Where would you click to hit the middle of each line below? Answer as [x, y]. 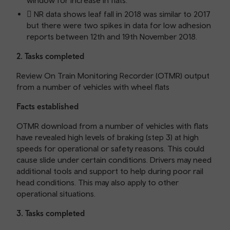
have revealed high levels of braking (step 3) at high [108, 137]
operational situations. [56, 194]
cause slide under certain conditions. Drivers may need [114, 160]
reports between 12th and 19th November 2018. [112, 36]
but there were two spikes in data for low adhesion [119, 25]
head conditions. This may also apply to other [98, 182]
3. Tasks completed [51, 213]
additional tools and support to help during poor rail [110, 171]
